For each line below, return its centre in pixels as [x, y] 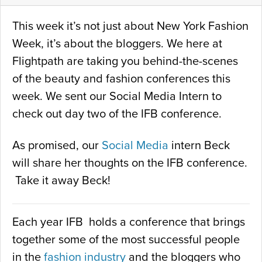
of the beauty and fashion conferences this [121, 79]
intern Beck [199, 145]
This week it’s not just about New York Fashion [130, 26]
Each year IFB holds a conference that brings [129, 222]
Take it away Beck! [61, 180]
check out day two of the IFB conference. [117, 114]
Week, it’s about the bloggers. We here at [117, 44]
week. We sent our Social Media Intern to [117, 96]
